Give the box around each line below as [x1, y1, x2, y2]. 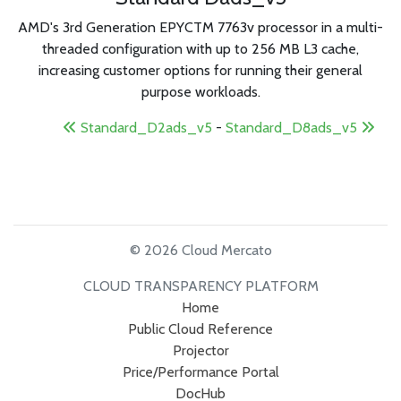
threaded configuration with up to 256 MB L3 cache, [42, 40, 359, 57]
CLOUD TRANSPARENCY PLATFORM [82, 277, 319, 294]
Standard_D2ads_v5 [76, 119, 212, 136]
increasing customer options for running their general [38, 62, 363, 79]
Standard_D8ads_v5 [225, 119, 361, 136]
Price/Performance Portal [122, 363, 279, 380]
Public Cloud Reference [128, 320, 273, 337]
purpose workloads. [141, 83, 260, 100]
